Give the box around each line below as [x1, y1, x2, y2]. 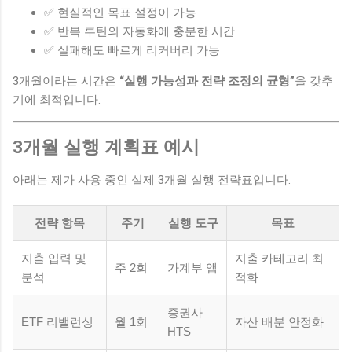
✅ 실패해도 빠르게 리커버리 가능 [44, 42, 220, 57]
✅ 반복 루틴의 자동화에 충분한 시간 [44, 24, 235, 38]
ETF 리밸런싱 [21, 315, 93, 329]
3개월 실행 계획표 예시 [13, 136, 200, 157]
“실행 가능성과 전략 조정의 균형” [119, 73, 295, 88]
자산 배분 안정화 [235, 315, 324, 329]
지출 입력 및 [21, 251, 86, 266]
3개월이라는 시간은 [13, 73, 119, 88]
